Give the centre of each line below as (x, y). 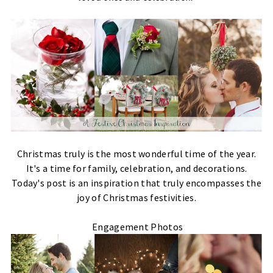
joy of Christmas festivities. (136, 198)
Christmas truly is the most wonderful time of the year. (136, 154)
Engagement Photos (136, 227)
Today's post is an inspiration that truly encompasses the (136, 183)
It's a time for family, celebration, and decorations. (136, 168)
